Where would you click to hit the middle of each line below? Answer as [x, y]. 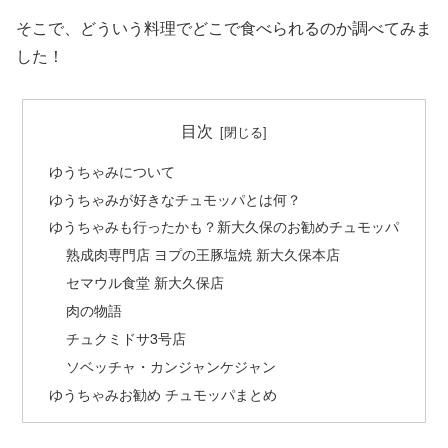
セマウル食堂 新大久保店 [145, 282]
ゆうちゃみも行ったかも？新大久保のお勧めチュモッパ [223, 226]
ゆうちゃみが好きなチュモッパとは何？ [174, 198]
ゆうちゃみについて [111, 170]
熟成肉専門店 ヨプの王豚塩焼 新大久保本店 [203, 254]
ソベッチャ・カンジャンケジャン [171, 365]
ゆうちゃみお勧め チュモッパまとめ [162, 393]
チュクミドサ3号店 [126, 337]
